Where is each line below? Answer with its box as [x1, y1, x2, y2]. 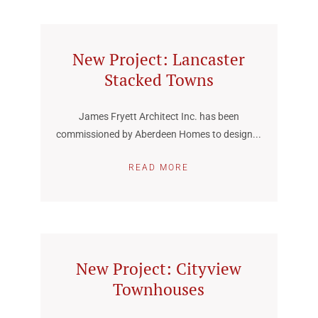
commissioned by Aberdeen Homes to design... [56, 128, 262, 140]
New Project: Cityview [76, 258, 242, 280]
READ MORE [128, 163, 190, 172]
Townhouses [113, 278, 205, 300]
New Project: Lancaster [72, 48, 246, 70]
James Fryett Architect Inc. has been [78, 111, 239, 122]
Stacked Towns [104, 69, 214, 91]
